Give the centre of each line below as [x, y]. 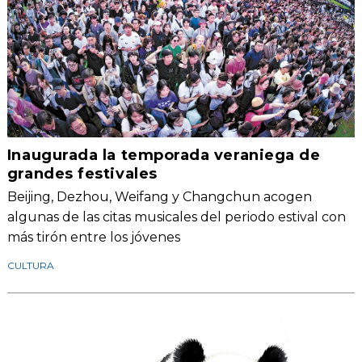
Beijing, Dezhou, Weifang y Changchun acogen [159, 197]
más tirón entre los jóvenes [93, 238]
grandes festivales [82, 174]
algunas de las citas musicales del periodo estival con [176, 217]
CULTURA [30, 266]
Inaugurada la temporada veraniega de [164, 156]
